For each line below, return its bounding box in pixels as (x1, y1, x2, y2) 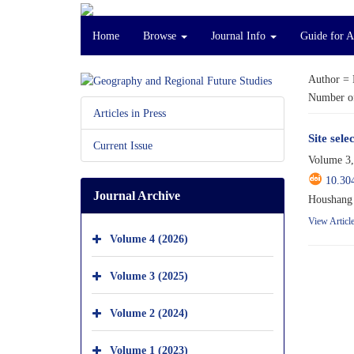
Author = (307, 73, 352, 85)
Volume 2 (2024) (110, 306, 188, 319)
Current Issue (93, 138, 153, 152)
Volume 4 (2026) (110, 232, 188, 245)
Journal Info (211, 29, 269, 42)
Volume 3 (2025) (110, 269, 188, 282)
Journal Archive (93, 187, 180, 203)
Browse (143, 29, 179, 42)
